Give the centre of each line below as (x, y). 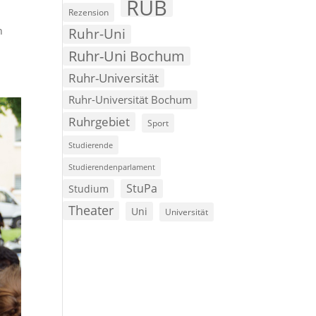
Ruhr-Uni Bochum (127, 56)
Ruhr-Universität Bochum (130, 100)
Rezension (89, 13)
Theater (91, 211)
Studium (89, 189)
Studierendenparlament (112, 167)
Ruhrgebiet (99, 122)
